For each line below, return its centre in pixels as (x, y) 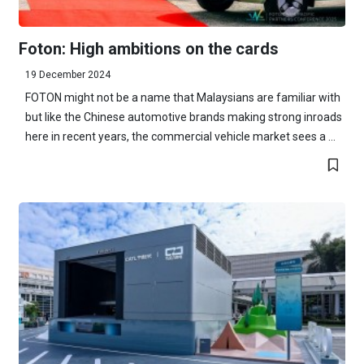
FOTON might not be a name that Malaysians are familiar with (182, 97)
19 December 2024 (67, 74)
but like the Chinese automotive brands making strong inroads (183, 117)
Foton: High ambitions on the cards (148, 48)
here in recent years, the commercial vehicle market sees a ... (180, 136)
